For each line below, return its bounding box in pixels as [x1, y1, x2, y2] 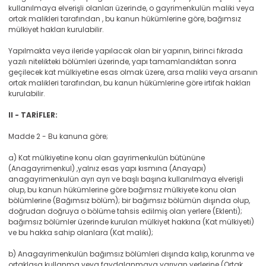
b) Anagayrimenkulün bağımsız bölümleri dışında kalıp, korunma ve [8, 249, 254, 259]
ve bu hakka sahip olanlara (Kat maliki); [8, 227, 153, 237]
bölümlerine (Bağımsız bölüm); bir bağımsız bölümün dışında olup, [8, 195, 250, 205]
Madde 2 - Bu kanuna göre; [8, 131, 108, 141]
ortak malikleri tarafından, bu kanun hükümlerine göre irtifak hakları [8, 78, 251, 88]
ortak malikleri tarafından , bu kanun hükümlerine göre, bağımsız [8, 14, 241, 24]
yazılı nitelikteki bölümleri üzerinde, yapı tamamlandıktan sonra [8, 56, 236, 66]
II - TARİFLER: [8, 110, 58, 120]
